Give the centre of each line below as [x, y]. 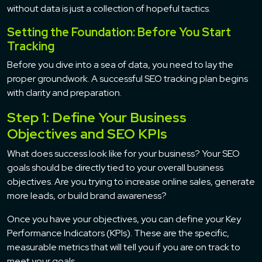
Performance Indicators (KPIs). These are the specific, [118, 233]
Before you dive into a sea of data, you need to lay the [120, 64]
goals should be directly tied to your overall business [115, 167]
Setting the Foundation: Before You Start [119, 32]
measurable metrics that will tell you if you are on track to [124, 247]
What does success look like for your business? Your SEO [123, 153]
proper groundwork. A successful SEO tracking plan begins [127, 78]
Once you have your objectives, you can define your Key [124, 219]
